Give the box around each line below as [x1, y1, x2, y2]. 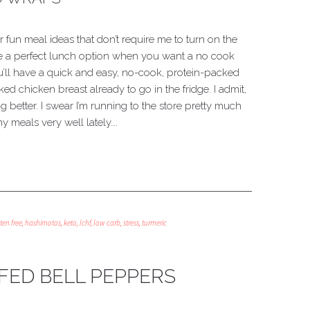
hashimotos [25, 218, 61, 228]
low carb [93, 218, 120, 228]
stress [123, 218, 139, 228]
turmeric [142, 218, 167, 228]
